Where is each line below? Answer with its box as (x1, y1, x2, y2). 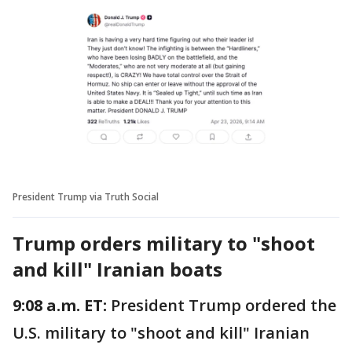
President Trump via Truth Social (13, 189, 159, 203)
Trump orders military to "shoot (13, 229, 315, 256)
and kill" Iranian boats (13, 255, 222, 282)
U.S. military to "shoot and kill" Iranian (13, 321, 310, 343)
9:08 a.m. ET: (13, 294, 111, 316)
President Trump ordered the (111, 294, 336, 316)
